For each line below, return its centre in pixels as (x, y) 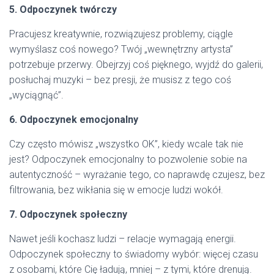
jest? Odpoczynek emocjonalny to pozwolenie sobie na (128, 159)
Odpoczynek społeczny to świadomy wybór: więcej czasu (134, 254)
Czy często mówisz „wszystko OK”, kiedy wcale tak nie (126, 144)
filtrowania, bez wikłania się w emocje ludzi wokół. (116, 190)
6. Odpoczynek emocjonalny (74, 120)
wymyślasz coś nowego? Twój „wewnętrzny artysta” (121, 49)
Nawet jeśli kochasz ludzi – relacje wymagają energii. (123, 239)
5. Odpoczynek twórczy (63, 9)
